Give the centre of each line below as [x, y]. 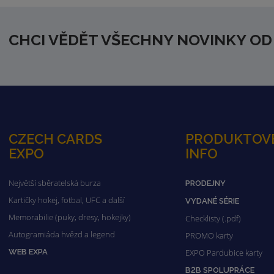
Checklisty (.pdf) [213, 219]
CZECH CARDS [56, 139]
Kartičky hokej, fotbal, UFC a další [67, 200]
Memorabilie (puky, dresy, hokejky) [70, 217]
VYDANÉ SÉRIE [212, 201]
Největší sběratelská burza [55, 183]
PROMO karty [209, 236]
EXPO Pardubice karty [224, 253]
